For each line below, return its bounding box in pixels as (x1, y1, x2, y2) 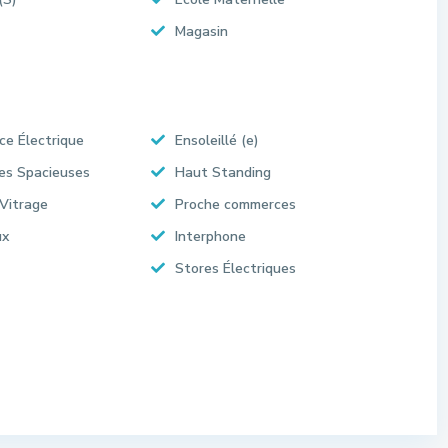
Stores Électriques (175, 259, 296, 278)
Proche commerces (175, 195, 296, 214)
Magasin (175, 22, 228, 41)
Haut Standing (175, 163, 271, 182)
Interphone (175, 227, 246, 246)
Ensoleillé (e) (175, 131, 259, 150)
